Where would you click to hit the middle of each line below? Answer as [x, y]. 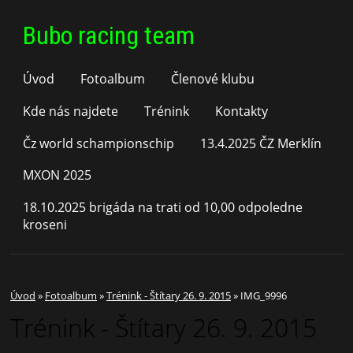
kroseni [45, 225]
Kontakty [241, 111]
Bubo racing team [109, 35]
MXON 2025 [58, 175]
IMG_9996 [264, 296]
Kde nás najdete [71, 111]
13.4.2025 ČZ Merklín [261, 143]
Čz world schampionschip [99, 143]
